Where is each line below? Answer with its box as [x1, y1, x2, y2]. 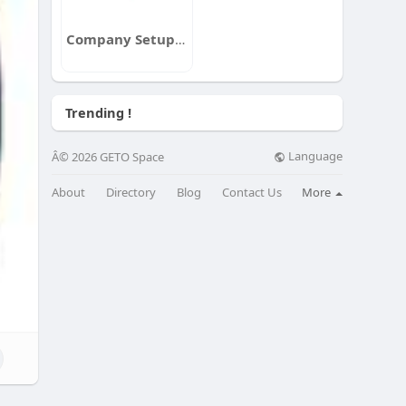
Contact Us [221, 183, 282, 200]
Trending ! [65, 103, 132, 121]
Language [285, 148, 343, 165]
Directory [106, 183, 157, 200]
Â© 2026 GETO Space [52, 149, 165, 165]
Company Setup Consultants [175, 30, 186, 48]
